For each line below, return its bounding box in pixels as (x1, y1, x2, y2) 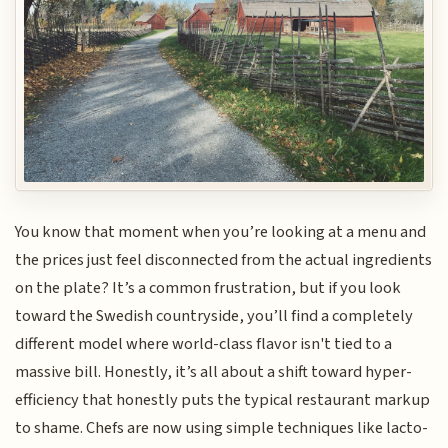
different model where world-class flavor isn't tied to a (15, 332, 393, 357)
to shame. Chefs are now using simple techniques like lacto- (15, 416, 429, 441)
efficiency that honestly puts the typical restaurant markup (15, 388, 431, 413)
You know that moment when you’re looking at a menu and (15, 220, 427, 245)
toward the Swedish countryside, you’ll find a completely (15, 304, 414, 329)
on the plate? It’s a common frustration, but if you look (15, 276, 402, 301)
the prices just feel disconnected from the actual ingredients (15, 248, 433, 273)
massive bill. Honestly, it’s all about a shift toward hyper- (15, 360, 413, 385)
